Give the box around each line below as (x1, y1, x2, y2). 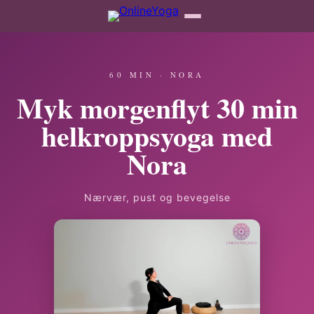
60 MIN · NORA (109, 69, 205, 80)
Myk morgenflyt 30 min (16, 87, 298, 128)
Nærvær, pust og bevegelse (83, 191, 231, 203)
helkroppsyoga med (41, 115, 273, 156)
